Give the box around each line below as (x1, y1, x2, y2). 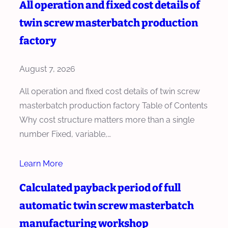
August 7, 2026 (19, 64, 75, 74)
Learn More (19, 158, 63, 168)
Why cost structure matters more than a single (19, 115, 194, 125)
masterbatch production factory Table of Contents (19, 100, 208, 110)
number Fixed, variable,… (19, 129, 111, 139)
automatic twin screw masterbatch (19, 199, 194, 212)
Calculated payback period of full (19, 181, 181, 194)
